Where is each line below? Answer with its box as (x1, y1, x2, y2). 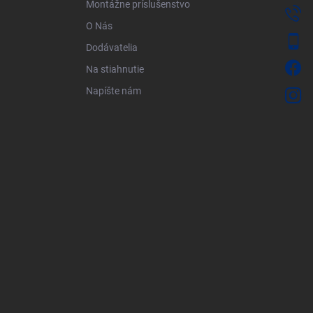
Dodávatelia (86, 42, 138, 54)
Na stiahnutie (86, 64, 144, 75)
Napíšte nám (86, 85, 141, 97)
